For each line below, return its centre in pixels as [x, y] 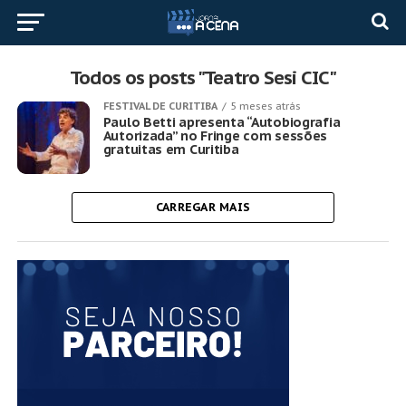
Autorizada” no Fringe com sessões [215, 135]
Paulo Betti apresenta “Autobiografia [222, 122]
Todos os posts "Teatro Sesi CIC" [203, 77]
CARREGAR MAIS [203, 207]
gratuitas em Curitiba [171, 149]
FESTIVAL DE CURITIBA [160, 106]
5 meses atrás [265, 106]
